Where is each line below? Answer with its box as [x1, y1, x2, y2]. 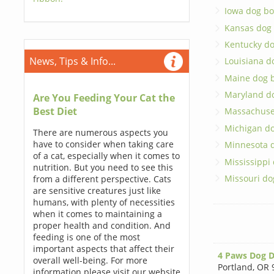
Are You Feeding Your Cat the [32, 91, 175, 105]
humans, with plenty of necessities [32, 196, 175, 208]
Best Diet [32, 105, 77, 118]
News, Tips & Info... [29, 54, 116, 68]
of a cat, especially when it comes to [32, 150, 180, 161]
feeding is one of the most [32, 231, 140, 243]
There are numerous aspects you [32, 127, 168, 138]
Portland [217, 261, 253, 273]
